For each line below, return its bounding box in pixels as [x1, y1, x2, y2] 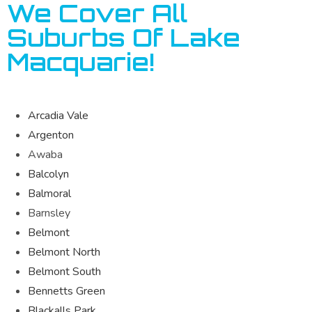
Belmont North [28, 244, 100, 260]
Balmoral [28, 185, 71, 201]
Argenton [28, 127, 74, 143]
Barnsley [28, 205, 70, 221]
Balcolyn [28, 166, 69, 182]
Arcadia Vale [28, 107, 88, 123]
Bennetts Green [28, 283, 105, 299]
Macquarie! [7, 46, 155, 77]
